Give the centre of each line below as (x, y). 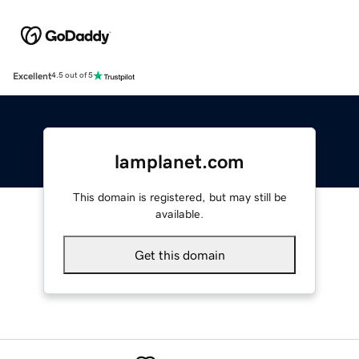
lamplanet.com (179, 161)
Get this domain (179, 254)
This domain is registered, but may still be (179, 197)
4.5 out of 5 (72, 76)
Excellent (32, 76)
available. (179, 214)
